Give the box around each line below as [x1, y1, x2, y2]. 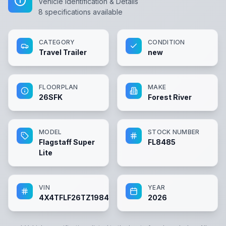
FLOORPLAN [39, 83, 78, 91]
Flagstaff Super [39, 138, 95, 146]
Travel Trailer [39, 48, 87, 56]
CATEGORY [39, 38, 75, 46]
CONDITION [148, 38, 185, 46]
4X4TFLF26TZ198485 [39, 193, 119, 202]
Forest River [148, 93, 192, 101]
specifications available [43, 8, 123, 16]
